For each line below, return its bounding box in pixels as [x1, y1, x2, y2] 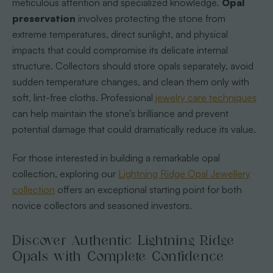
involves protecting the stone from [75, 12, 225, 24]
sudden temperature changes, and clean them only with [12, 75, 249, 88]
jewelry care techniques [155, 91, 257, 104]
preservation [12, 12, 76, 24]
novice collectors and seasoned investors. [12, 199, 192, 211]
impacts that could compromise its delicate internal [12, 43, 228, 56]
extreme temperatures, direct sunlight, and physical [12, 27, 228, 40]
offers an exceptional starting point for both [54, 183, 242, 196]
